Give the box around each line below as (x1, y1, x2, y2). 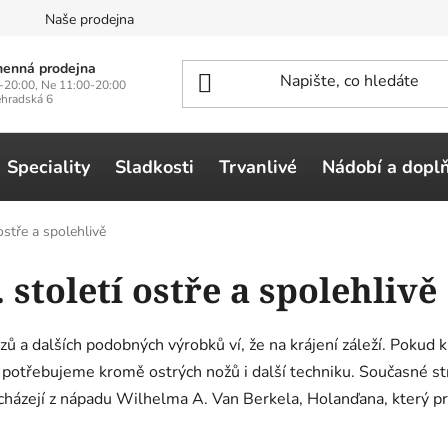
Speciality (7, 154, 90, 179)
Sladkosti (115, 154, 194, 179)
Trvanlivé (219, 154, 297, 179)
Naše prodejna (45, 9, 134, 29)
